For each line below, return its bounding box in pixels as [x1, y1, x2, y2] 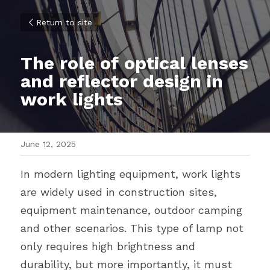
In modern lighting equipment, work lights [20, 168, 240, 180]
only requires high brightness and [20, 240, 195, 253]
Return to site [36, 17, 92, 27]
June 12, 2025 [20, 139, 76, 149]
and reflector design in [20, 71, 223, 92]
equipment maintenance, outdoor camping [20, 204, 242, 216]
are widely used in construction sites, [20, 186, 217, 198]
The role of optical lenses [20, 52, 248, 74]
